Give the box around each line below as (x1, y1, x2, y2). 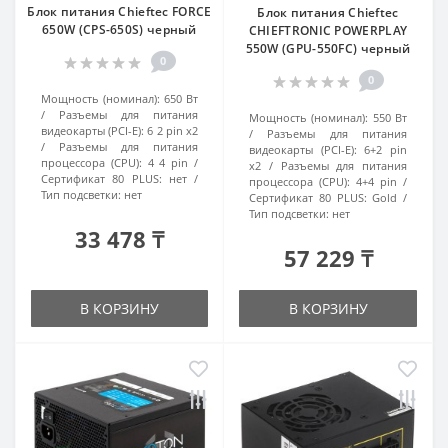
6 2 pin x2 (147, 123, 199, 138)
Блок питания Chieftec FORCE (27, 3, 212, 20)
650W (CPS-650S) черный (42, 21, 197, 38)
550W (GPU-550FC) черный (245, 40, 411, 57)
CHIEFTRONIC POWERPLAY (248, 22, 408, 39)
